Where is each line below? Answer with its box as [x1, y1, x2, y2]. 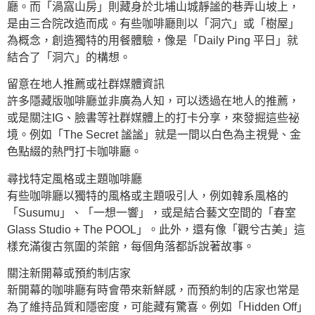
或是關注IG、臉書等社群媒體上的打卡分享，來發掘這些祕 [7, 112, 300, 124]
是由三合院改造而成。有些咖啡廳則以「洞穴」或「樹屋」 [7, 17, 300, 30]
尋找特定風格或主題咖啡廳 [7, 172, 142, 185]
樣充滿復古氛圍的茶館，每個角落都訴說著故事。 [7, 240, 255, 252]
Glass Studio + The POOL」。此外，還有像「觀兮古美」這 [7, 223, 305, 236]
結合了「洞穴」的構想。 [7, 51, 131, 63]
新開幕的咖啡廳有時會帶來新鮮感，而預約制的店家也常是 [7, 284, 300, 297]
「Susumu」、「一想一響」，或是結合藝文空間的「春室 [7, 206, 296, 219]
